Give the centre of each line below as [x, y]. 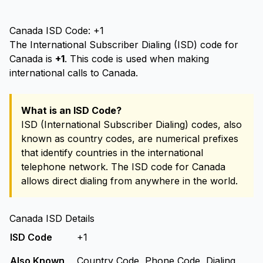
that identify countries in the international [112, 153]
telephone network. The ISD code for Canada [123, 167]
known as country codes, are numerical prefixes [130, 139]
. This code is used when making [137, 59]
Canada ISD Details [52, 218]
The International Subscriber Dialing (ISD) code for [124, 45]
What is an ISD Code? [71, 110]
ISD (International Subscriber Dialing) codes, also [131, 124]
